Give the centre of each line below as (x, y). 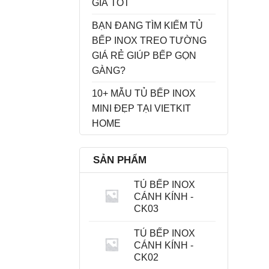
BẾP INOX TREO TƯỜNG (149, 40)
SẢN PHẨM (120, 160)
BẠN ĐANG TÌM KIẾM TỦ (147, 25)
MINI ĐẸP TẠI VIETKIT (141, 108)
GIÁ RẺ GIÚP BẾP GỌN (144, 55)
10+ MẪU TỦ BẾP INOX (144, 93)
